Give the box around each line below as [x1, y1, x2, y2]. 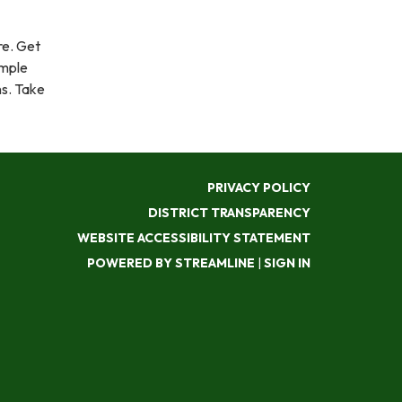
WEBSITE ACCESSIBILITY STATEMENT [77, 230, 310, 246]
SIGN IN [264, 255, 310, 271]
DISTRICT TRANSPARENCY [148, 205, 310, 221]
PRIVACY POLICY [207, 179, 310, 196]
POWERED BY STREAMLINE [87, 255, 255, 271]
